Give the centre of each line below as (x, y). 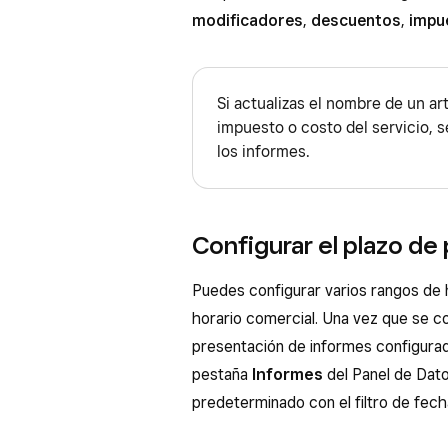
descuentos (356, 20)
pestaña (222, 374)
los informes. (263, 151)
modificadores (247, 20)
